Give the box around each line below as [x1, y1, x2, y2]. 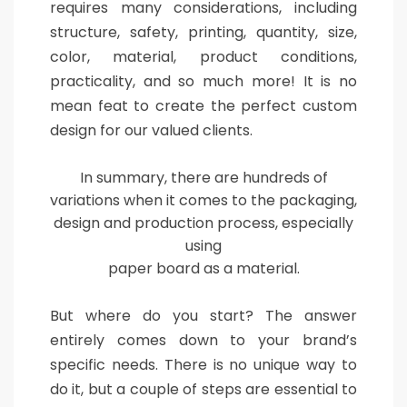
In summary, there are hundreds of [79, 167, 328, 188]
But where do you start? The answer [50, 305, 357, 326]
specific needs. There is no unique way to [50, 354, 357, 375]
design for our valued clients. [50, 120, 260, 141]
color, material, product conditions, [50, 46, 357, 67]
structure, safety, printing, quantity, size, [50, 22, 357, 43]
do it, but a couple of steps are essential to [50, 379, 357, 400]
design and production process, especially [54, 213, 353, 233]
